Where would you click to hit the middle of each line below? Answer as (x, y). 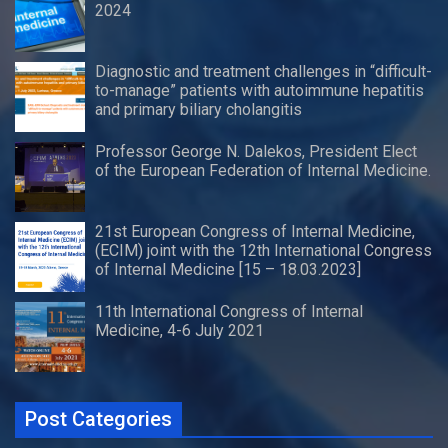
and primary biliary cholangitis (198, 110)
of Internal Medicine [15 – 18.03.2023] (228, 270)
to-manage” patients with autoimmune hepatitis (259, 91)
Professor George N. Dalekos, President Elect (256, 152)
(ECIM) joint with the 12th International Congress (263, 251)
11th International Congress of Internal (229, 312)
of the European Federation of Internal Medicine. (263, 171)
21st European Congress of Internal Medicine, (255, 232)
